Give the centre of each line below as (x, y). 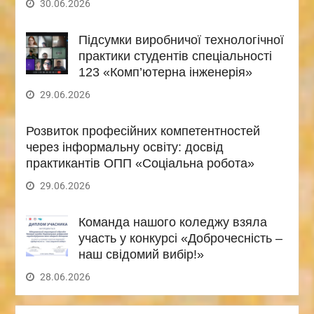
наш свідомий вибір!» (141, 254)
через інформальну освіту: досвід (124, 147)
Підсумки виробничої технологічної (181, 40)
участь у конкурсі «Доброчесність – (180, 238)
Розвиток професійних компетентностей (143, 131)
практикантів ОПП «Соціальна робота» (140, 163)
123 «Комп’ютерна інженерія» (165, 72)
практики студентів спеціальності (175, 56)
